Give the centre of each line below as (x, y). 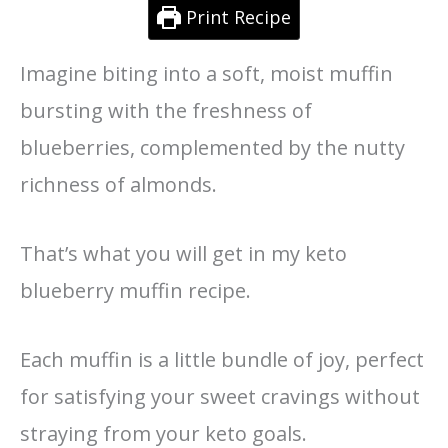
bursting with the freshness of (166, 110)
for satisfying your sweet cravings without (220, 396)
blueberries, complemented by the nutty (212, 147)
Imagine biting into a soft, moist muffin (206, 73)
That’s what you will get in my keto (183, 253)
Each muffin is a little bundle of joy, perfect (222, 359)
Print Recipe (235, 16)
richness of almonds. (118, 184)
